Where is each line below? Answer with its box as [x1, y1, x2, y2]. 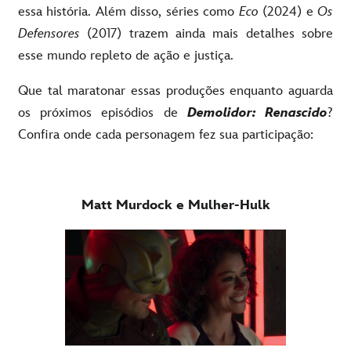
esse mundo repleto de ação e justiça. [18, 47, 233, 63]
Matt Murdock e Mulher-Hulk [81, 197, 270, 213]
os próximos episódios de [18, 104, 187, 121]
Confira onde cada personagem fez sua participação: [18, 126, 313, 143]
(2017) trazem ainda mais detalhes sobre [80, 25, 333, 42]
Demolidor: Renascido [186, 104, 328, 121]
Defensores [18, 25, 80, 42]
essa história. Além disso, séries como [18, 3, 239, 20]
